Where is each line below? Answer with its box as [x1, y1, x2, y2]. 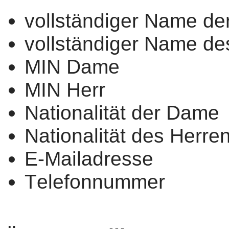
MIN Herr [25, 78, 105, 101]
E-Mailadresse [25, 147, 153, 170]
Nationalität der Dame [25, 101, 219, 124]
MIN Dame [25, 55, 120, 78]
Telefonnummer [25, 170, 165, 193]
